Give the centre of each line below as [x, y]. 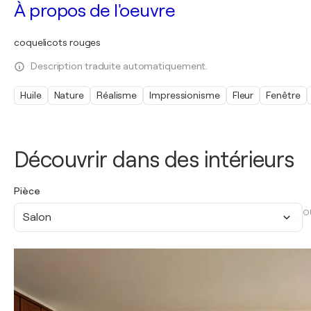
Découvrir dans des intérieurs [154, 160]
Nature [69, 95]
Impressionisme [185, 95]
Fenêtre [283, 95]
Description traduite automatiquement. [119, 66]
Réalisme [117, 95]
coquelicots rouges [58, 42]
